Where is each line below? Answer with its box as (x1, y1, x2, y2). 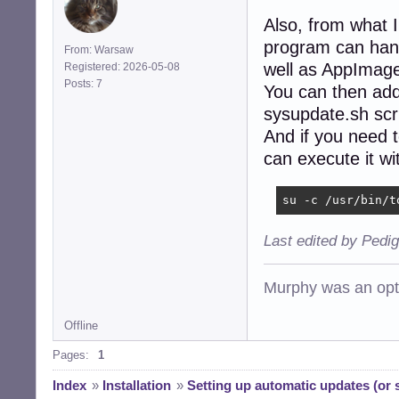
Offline (64, 319, 98, 333)
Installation (102, 378, 171, 394)
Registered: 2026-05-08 (64, 60, 180, 73)
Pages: (53, 348, 89, 362)
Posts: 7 (64, 77, 108, 90)
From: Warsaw (64, 43, 134, 56)
